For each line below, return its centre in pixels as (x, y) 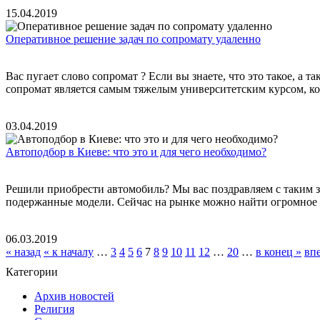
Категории (32, 271)
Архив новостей (74, 296)
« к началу (69, 251)
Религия (54, 309)
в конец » (279, 251)
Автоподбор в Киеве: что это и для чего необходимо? (136, 151)
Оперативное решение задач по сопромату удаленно (133, 39)
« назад (23, 251)
